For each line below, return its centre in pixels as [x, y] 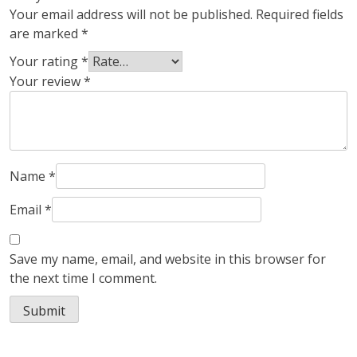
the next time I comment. [83, 279]
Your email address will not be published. [131, 15]
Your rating [45, 62]
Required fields [300, 15]
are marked [45, 34]
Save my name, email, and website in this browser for [168, 259]
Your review [47, 82]
